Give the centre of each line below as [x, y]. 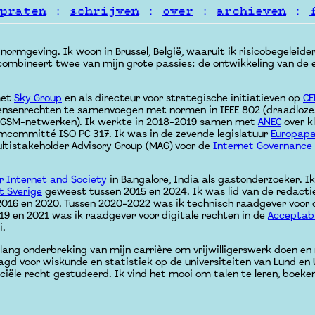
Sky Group [38, 98]
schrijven [104, 11]
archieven [251, 11]
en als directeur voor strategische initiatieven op [182, 98]
